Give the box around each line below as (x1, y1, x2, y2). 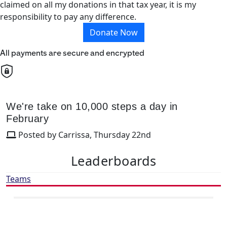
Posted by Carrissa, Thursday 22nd (16, 129, 151, 140)
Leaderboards (70, 152, 157, 169)
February (6, 112, 49, 124)
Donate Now (89, 26, 138, 38)
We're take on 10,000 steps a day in (6, 100, 178, 112)
